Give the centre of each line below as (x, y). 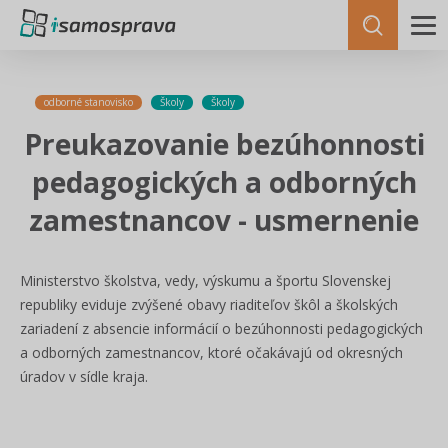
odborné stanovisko (88, 102)
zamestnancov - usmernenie (224, 220)
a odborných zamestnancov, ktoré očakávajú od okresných (211, 352)
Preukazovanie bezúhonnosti (224, 144)
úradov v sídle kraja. (84, 376)
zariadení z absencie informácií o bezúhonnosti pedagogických (221, 328)
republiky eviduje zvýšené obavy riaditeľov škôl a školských (209, 304)
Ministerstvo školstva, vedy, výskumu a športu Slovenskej (205, 280)
